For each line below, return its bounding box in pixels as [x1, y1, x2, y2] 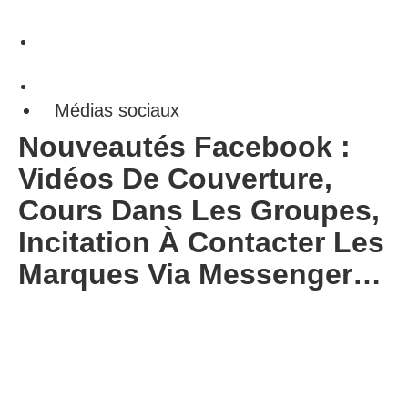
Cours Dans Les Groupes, [18, 194, 380, 227]
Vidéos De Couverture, [18, 162, 332, 195]
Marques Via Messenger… [18, 258, 382, 291]
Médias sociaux [55, 100, 179, 120]
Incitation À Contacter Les [18, 226, 384, 259]
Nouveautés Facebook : [18, 130, 351, 163]
